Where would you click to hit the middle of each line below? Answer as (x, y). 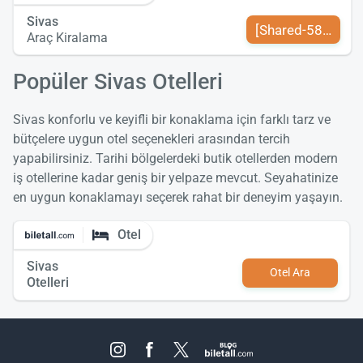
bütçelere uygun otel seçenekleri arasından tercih (152, 139)
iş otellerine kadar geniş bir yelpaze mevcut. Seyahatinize (175, 178)
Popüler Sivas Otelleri (118, 82)
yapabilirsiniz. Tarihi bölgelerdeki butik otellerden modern (175, 159)
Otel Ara (290, 273)
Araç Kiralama (67, 37)
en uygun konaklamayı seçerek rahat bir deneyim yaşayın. (178, 198)
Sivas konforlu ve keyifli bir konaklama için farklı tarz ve (172, 120)
